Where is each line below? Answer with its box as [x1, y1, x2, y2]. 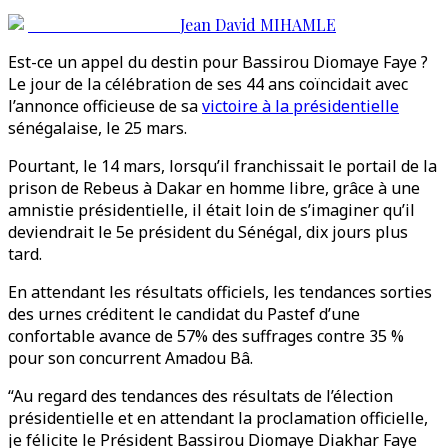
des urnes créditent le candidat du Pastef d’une [8, 303, 360, 325]
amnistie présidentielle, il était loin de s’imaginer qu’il [8, 199, 415, 221]
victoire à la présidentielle [202, 95, 399, 117]
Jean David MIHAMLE [180, 14, 336, 35]
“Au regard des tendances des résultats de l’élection [8, 385, 393, 407]
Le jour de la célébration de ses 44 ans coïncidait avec [8, 73, 408, 95]
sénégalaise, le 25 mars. [8, 117, 187, 139]
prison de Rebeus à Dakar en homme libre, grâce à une [8, 177, 420, 199]
